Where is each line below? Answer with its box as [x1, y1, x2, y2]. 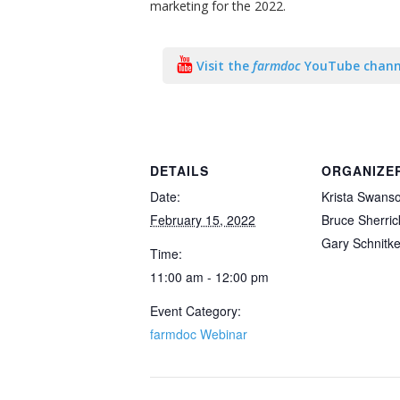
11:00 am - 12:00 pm [150, 268, 269, 286]
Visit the [196, 57, 253, 74]
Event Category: [150, 302, 241, 320]
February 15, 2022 [150, 211, 255, 229]
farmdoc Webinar [150, 325, 247, 343]
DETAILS [150, 162, 209, 179]
